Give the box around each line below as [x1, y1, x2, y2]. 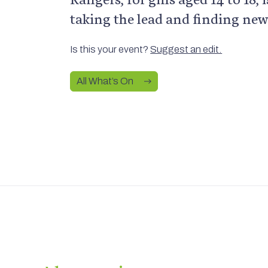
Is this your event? [70, 44, 151, 54]
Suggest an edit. [150, 44, 223, 54]
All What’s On [77, 76, 134, 86]
